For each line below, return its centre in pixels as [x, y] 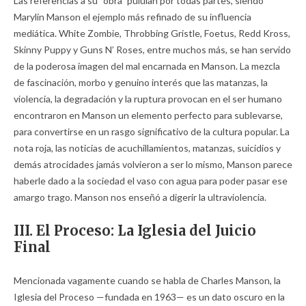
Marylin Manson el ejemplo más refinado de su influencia [133, 17]
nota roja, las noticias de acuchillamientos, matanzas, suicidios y [147, 148]
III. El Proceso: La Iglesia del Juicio [135, 231]
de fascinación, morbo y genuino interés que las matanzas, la [141, 83]
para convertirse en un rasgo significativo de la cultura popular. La [152, 132]
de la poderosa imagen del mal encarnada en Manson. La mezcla [147, 66]
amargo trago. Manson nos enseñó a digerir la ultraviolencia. [140, 197]
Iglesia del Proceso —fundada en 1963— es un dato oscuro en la [149, 297]
